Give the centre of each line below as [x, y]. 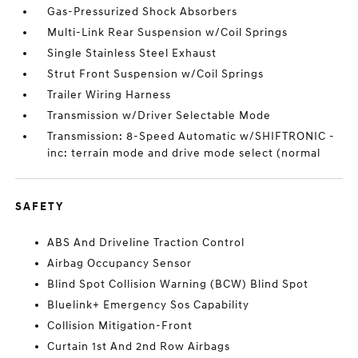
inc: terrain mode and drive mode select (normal [184, 153]
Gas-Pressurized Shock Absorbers [143, 12]
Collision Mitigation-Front [120, 326]
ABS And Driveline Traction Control [146, 243]
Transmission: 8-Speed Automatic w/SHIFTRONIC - [191, 136]
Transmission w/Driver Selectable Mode [159, 115]
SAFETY [40, 207]
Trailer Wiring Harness [109, 95]
